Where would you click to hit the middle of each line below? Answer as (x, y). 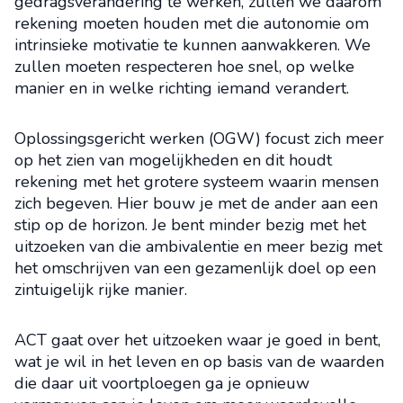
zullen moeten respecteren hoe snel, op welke (184, 67)
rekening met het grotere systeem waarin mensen (197, 182)
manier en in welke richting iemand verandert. (182, 88)
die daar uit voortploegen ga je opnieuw (162, 383)
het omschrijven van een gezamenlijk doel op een (195, 268)
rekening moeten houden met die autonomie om (192, 23)
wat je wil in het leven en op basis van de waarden (199, 362)
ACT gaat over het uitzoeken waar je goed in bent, (197, 340)
